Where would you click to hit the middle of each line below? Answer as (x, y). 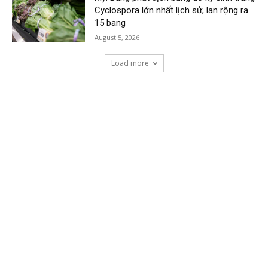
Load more (130, 63)
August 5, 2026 (117, 37)
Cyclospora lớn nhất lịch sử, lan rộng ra (172, 10)
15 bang (110, 22)
